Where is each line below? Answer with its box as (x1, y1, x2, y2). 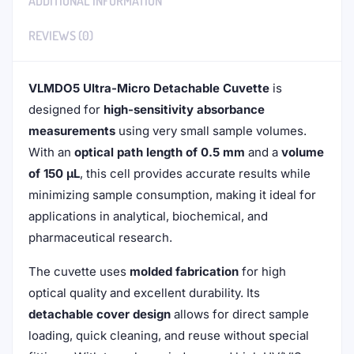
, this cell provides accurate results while (80, 166, 311, 181)
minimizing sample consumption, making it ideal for (28, 187, 316, 202)
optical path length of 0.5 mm (74, 145, 245, 160)
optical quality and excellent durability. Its (28, 285, 260, 300)
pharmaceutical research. (28, 230, 172, 245)
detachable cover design (28, 307, 171, 322)
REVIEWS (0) (28, 28, 93, 43)
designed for (28, 102, 104, 117)
